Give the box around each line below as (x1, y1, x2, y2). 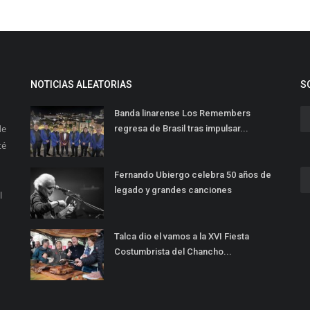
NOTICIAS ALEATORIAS (30, 79, 132, 91)
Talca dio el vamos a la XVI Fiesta (114, 231, 249, 242)
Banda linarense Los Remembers (114, 108, 250, 119)
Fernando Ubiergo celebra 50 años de (114, 170, 271, 181)
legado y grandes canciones (114, 185, 232, 196)
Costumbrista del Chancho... (114, 246, 232, 257)
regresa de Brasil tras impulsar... (114, 123, 248, 134)
